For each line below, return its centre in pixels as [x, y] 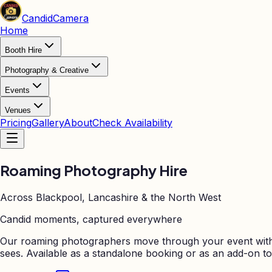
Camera [71, 18]
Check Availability [132, 123]
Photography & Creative [47, 70]
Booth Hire [23, 50]
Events [17, 90]
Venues [18, 110]
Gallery [48, 123]
